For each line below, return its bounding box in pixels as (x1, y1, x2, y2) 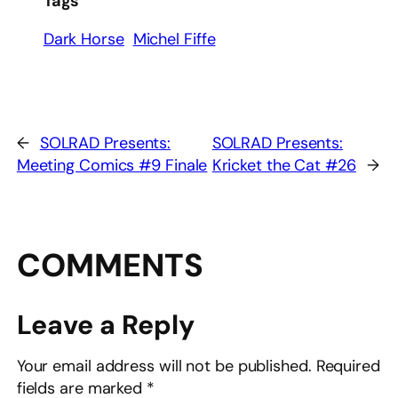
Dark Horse (43, 28, 124, 50)
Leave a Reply (16, 307, 195, 343)
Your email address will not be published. (16, 355, 312, 378)
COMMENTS (16, 244, 203, 287)
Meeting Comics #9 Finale (16, 155, 208, 177)
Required (315, 355, 380, 378)
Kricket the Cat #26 (211, 155, 356, 177)
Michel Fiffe (132, 28, 216, 50)
